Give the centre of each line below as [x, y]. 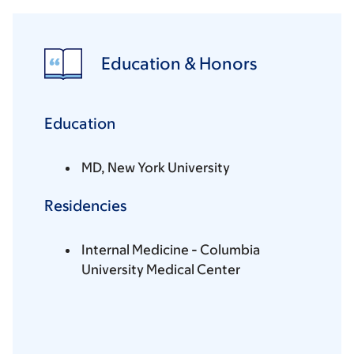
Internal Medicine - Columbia [171, 250]
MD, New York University [156, 168]
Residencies [85, 206]
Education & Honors [179, 64]
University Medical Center [161, 270]
